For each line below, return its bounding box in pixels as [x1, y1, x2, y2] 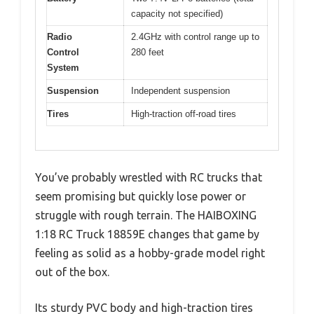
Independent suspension [131, 85, 230, 96]
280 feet [131, 46, 164, 57]
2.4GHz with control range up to [131, 31, 259, 42]
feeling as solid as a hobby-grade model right [35, 247, 265, 259]
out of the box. [35, 266, 109, 278]
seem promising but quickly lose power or [35, 190, 246, 203]
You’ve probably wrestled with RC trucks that [35, 171, 262, 184]
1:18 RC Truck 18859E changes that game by [35, 228, 259, 240]
